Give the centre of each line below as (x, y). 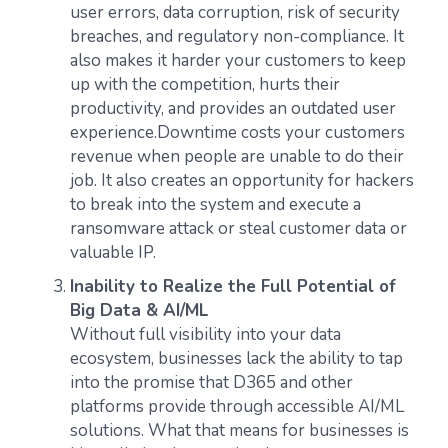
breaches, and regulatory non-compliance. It (237, 36)
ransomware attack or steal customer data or (238, 228)
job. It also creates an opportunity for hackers (242, 180)
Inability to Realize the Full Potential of (233, 286)
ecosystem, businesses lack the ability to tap (236, 358)
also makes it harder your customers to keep (238, 60)
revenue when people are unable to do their (237, 156)
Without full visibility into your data (205, 334)
